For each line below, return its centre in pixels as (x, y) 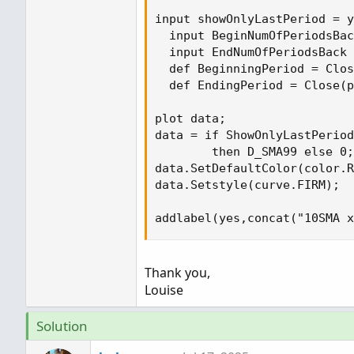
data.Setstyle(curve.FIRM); (247, 185)
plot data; (190, 119)
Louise (164, 290)
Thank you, (177, 273)
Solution (62, 326)
